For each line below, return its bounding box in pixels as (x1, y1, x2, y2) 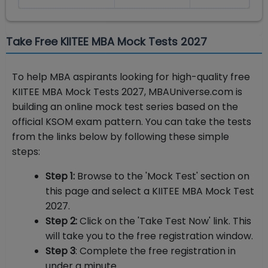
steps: (12, 145, 40, 159)
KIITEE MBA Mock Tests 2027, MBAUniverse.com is (12, 85, 242, 99)
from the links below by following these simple (12, 130, 229, 144)
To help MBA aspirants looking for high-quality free (12, 70, 250, 84)
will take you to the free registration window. (45, 229, 253, 243)
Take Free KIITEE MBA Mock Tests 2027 (6, 34, 207, 50)
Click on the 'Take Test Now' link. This (77, 214, 251, 229)
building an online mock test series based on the (12, 100, 238, 114)
